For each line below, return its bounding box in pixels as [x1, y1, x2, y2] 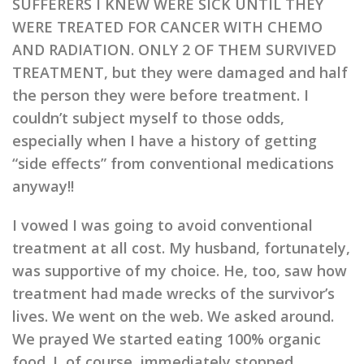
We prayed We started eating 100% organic [12, 329, 321, 349]
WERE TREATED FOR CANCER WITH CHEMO [12, 17, 323, 37]
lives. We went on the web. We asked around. [12, 306, 334, 327]
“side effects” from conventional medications [12, 154, 334, 174]
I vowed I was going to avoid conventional [12, 215, 313, 236]
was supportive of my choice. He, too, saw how [12, 261, 347, 281]
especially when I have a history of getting [12, 131, 317, 151]
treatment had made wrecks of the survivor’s [12, 284, 335, 304]
